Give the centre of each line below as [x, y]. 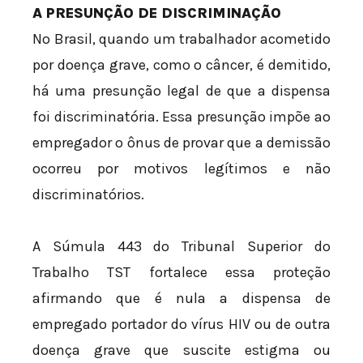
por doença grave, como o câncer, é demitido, [181, 65]
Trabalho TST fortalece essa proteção [181, 272]
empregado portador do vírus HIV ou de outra [181, 324]
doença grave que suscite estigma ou [181, 350]
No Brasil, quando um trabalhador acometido [181, 39]
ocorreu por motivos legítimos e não [181, 169]
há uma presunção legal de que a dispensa [181, 91]
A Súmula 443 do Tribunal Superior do [181, 246]
